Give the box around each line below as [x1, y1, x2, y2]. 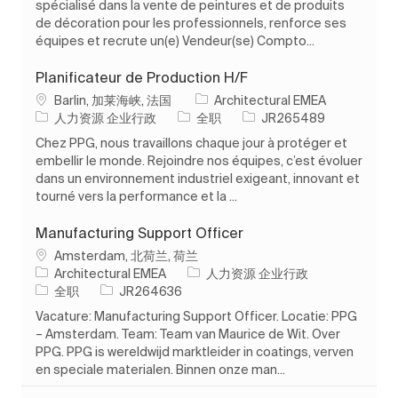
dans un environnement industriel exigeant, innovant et [36, 171, 360, 186]
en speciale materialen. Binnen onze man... [36, 362, 285, 377]
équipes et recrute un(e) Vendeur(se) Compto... [36, 33, 314, 48]
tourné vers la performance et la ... [36, 188, 237, 203]
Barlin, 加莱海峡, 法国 [54, 92, 174, 107]
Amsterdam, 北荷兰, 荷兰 [54, 248, 198, 263]
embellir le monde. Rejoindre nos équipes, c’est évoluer [36, 153, 362, 168]
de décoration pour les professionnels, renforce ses [36, 15, 346, 30]
